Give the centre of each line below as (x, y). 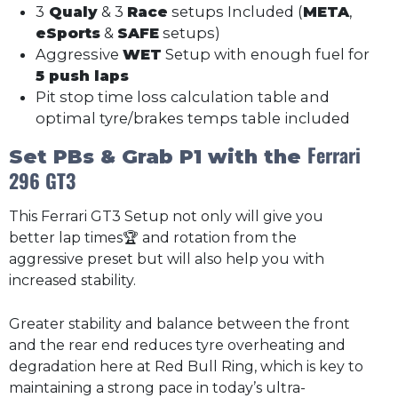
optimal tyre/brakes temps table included (193, 118)
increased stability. (72, 280)
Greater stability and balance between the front (179, 324)
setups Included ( (235, 11)
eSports (68, 32)
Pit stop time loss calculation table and (183, 96)
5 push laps (82, 75)
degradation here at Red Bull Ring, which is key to (186, 367)
